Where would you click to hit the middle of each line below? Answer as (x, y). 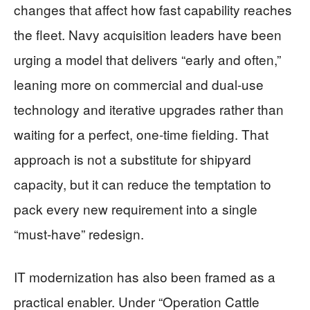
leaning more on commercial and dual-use (139, 84)
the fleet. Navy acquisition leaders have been (148, 34)
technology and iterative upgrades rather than (149, 109)
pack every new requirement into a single (136, 209)
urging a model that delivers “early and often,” (147, 59)
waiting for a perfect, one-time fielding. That (141, 134)
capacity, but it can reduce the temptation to (143, 184)
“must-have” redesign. (79, 234)
